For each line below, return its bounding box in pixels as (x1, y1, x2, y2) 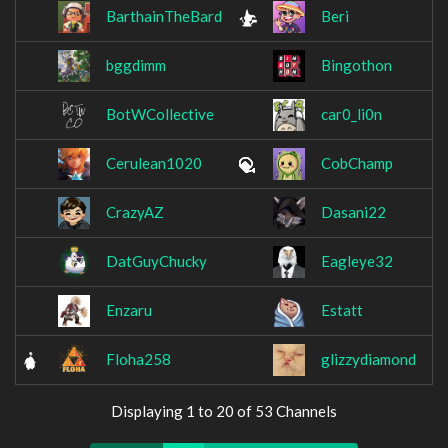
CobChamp (321, 154, 393, 173)
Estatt (321, 301, 363, 320)
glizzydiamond (321, 350, 416, 369)
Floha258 (106, 350, 171, 369)
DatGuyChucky (106, 252, 207, 271)
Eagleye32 (321, 252, 393, 271)
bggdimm (106, 56, 166, 75)
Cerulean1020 (106, 154, 202, 173)
